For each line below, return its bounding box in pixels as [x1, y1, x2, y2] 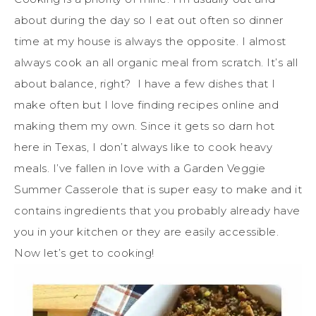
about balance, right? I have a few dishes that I [14, 76, 276, 90]
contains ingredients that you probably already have [14, 203, 300, 217]
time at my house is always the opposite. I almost [14, 34, 286, 48]
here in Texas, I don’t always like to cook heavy [14, 140, 272, 154]
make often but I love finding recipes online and [14, 97, 279, 111]
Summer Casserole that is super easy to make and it [14, 182, 302, 196]
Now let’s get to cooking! [14, 245, 154, 260]
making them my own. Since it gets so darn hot [14, 119, 275, 133]
